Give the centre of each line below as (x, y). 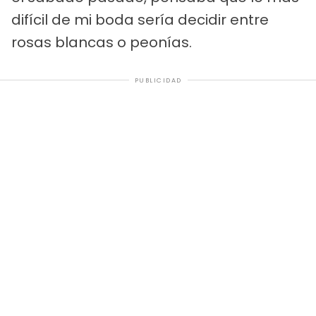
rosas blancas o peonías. (102, 42)
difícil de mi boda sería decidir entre (140, 19)
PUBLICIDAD (158, 80)
